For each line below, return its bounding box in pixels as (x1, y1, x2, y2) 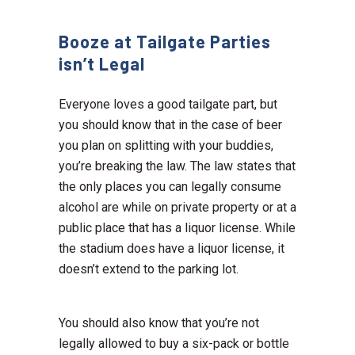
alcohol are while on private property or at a (59, 200, 296, 216)
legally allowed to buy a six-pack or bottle (59, 336, 289, 352)
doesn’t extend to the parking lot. (59, 261, 242, 277)
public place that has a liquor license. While (59, 220, 296, 236)
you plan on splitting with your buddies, (59, 138, 273, 154)
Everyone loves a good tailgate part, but (59, 97, 277, 113)
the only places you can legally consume (59, 179, 281, 195)
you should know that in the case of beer (59, 117, 282, 133)
